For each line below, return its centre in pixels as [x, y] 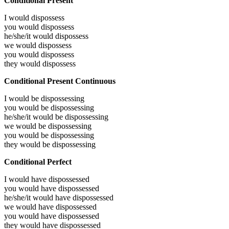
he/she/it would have [38, 197]
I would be [22, 98]
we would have [30, 207]
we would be [26, 126]
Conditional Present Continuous [60, 81]
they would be [28, 144]
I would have [26, 179]
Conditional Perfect [38, 162]
